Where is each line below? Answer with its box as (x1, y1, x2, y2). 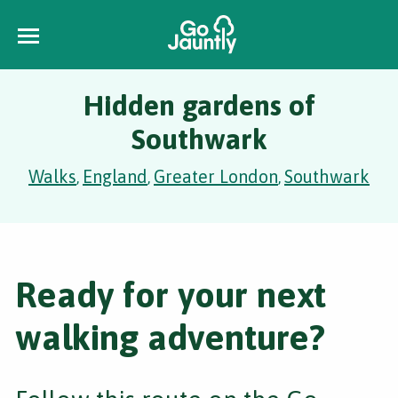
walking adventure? (15, 317, 325, 357)
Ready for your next (15, 275, 326, 314)
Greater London (154, 166, 278, 187)
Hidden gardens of (83, 89, 315, 122)
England (83, 166, 147, 187)
